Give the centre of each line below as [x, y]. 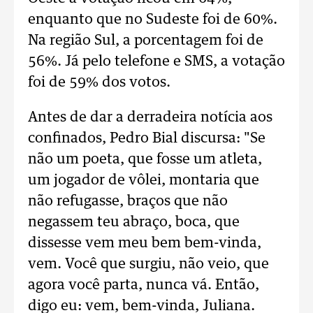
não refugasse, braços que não [128, 201]
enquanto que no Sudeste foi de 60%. [153, 20]
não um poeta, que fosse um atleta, [145, 159]
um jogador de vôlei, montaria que [144, 180]
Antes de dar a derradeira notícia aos [150, 117]
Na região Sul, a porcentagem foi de [146, 41]
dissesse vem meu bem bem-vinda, [145, 243]
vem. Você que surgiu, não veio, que [148, 264]
